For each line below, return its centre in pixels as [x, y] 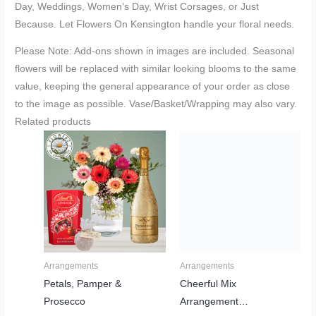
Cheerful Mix [208, 284]
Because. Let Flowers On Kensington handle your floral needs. [155, 24]
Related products [53, 122]
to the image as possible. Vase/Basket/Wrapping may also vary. [156, 104]
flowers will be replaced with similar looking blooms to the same [156, 69]
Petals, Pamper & [83, 284]
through [275, 170]
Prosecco [65, 301]
